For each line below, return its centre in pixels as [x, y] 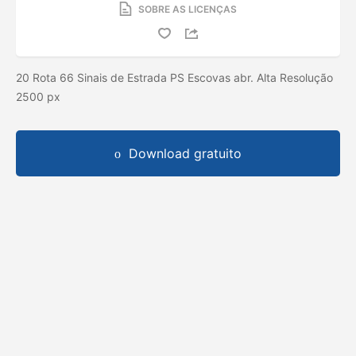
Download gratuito [185, 153]
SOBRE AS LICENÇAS [188, 9]
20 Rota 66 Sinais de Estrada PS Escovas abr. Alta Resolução [174, 77]
